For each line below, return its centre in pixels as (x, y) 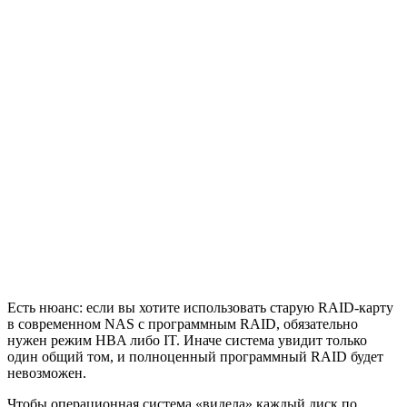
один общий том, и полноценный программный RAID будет (195, 357)
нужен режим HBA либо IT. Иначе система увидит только (187, 341)
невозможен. (47, 373)
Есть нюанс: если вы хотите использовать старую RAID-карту (200, 308)
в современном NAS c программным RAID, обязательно (183, 324)
